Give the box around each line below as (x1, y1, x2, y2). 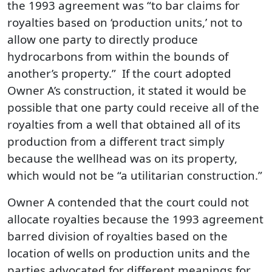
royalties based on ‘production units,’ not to (7, 14, 242, 30)
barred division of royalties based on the (7, 228, 228, 244)
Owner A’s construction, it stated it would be (7, 82, 246, 98)
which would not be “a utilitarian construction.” (7, 167, 262, 183)
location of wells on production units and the (7, 245, 250, 261)
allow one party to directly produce (7, 31, 198, 47)
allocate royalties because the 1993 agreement (7, 211, 263, 227)
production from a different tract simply (7, 133, 225, 149)
